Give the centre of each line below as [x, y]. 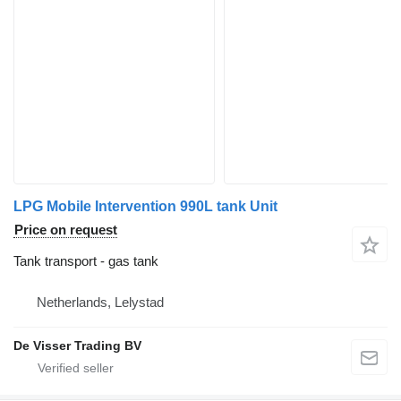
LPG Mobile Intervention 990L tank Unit [145, 206]
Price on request [66, 229]
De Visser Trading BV [77, 345]
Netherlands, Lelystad [100, 302]
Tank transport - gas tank [86, 260]
